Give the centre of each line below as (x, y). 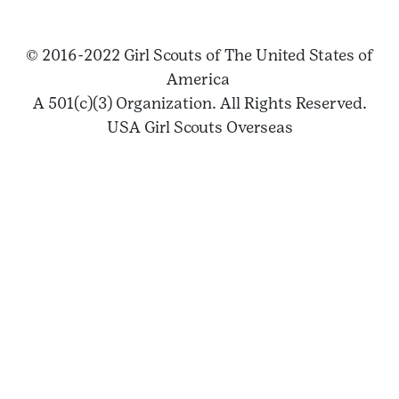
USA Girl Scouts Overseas (199, 127)
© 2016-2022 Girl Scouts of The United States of (199, 55)
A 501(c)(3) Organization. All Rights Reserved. (199, 103)
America (199, 79)
